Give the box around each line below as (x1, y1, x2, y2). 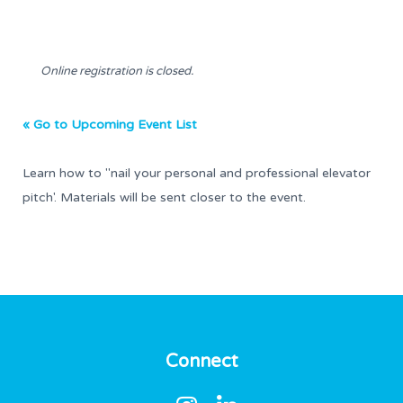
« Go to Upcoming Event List (22, 117, 197, 132)
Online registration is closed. (40, 64, 193, 78)
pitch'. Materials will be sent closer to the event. (22, 190, 306, 205)
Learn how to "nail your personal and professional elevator (22, 166, 371, 181)
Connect (165, 351, 238, 372)
